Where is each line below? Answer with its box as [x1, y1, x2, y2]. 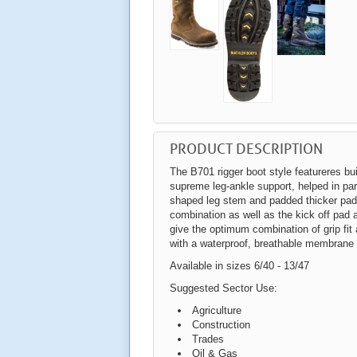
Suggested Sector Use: [170, 282, 277, 295]
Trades [192, 333, 224, 346]
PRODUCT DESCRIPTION [170, 139, 323, 158]
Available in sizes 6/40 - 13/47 [170, 260, 309, 273]
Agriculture [192, 304, 241, 317]
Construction [192, 319, 250, 331]
